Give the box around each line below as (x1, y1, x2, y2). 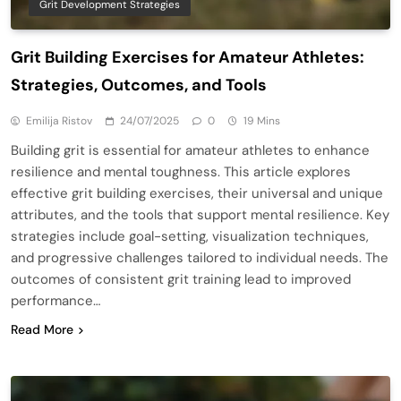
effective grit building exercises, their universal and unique (11, 183, 383, 202)
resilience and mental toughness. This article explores (11, 162, 351, 181)
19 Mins (243, 113, 280, 128)
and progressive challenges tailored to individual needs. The (11, 248, 388, 267)
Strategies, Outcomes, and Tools (11, 73, 267, 96)
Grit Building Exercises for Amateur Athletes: (11, 46, 364, 68)
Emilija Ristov (26, 113, 92, 128)
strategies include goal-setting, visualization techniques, (11, 226, 369, 245)
